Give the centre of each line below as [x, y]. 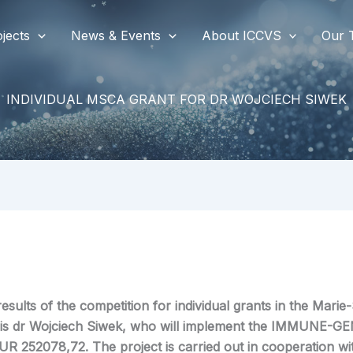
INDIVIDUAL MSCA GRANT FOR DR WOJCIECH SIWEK [176, 100]
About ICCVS [241, 35]
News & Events [116, 35]
